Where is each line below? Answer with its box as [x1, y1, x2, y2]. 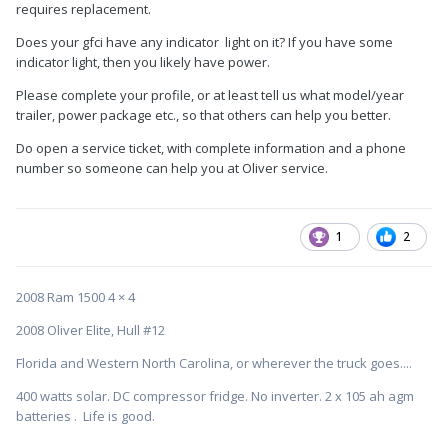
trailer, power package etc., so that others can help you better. [16, 105, 391, 124]
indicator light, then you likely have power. [16, 52, 270, 71]
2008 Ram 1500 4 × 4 [16, 287, 135, 306]
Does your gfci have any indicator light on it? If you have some [16, 32, 393, 51]
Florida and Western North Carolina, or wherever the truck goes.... [16, 353, 412, 372]
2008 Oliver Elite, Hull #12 [16, 320, 165, 339]
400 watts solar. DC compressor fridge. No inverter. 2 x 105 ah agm [16, 386, 414, 405]
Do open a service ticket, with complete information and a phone [16, 138, 406, 157]
